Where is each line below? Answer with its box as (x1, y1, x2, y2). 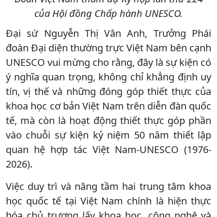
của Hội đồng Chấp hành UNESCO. (34, 6, 183, 20)
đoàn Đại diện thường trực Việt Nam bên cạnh (6, 41, 211, 54)
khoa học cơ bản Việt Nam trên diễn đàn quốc (6, 99, 211, 112)
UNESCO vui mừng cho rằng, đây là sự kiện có (6, 55, 211, 69)
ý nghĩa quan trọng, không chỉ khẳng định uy (6, 70, 211, 83)
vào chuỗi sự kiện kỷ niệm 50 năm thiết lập (6, 128, 211, 141)
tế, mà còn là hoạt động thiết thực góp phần (6, 113, 211, 127)
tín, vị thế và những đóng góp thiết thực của (6, 84, 211, 98)
